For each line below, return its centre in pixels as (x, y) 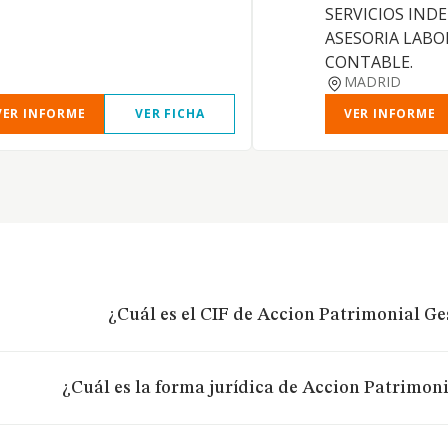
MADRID (372, 81)
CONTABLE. (369, 62)
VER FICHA (170, 113)
